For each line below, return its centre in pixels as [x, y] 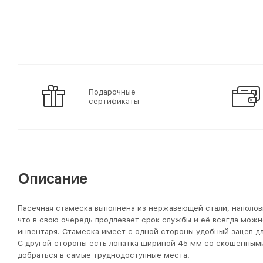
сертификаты [114, 101]
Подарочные [112, 92]
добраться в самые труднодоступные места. [104, 255]
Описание [53, 179]
